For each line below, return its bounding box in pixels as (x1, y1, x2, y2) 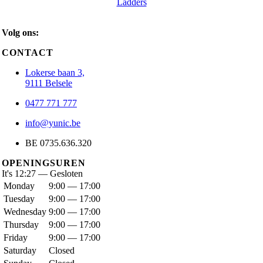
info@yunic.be (25, 118, 80, 128)
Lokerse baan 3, (25, 68, 85, 77)
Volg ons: (2, 28, 39, 38)
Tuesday (4, 194, 35, 204)
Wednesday (4, 207, 46, 217)
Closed (49, 245, 75, 255)
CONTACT (2, 48, 53, 58)
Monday (4, 181, 35, 191)
